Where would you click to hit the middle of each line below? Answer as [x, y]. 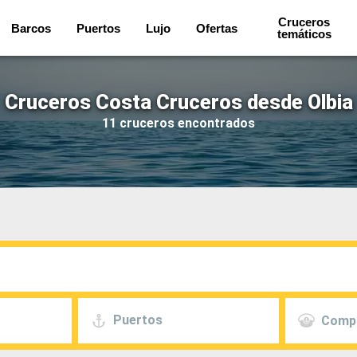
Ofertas [216, 28]
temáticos [304, 34]
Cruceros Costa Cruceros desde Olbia [178, 102]
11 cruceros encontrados [178, 123]
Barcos [31, 28]
